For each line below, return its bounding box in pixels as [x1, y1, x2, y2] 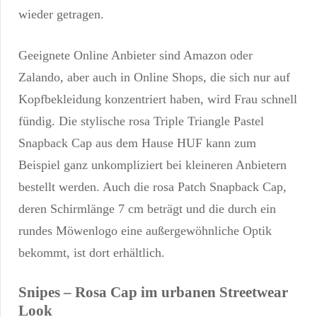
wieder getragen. [18, 6, 104, 21]
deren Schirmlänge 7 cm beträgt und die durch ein [18, 201, 276, 216]
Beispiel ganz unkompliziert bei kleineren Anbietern [18, 157, 287, 172]
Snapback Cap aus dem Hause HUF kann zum [18, 135, 256, 150]
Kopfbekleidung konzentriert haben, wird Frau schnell [18, 91, 297, 106]
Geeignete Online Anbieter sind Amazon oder [18, 47, 253, 62]
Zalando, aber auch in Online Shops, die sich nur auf [18, 69, 290, 84]
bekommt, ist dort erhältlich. [18, 245, 165, 260]
